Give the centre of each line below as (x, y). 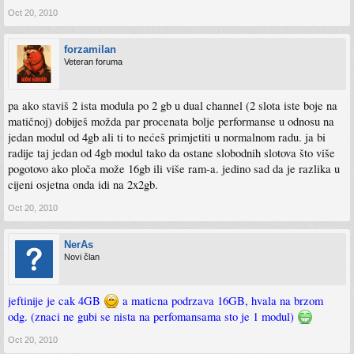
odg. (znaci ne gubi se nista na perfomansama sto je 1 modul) (153, 316)
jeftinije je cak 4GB (56, 301)
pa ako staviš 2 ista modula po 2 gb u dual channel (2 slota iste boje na (173, 105)
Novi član (82, 257)
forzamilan (90, 49)
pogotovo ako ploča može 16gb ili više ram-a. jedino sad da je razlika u (174, 169)
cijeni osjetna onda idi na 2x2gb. (83, 185)
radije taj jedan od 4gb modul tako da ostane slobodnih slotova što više (171, 153)
